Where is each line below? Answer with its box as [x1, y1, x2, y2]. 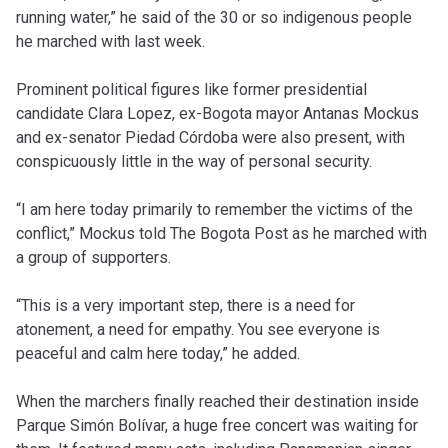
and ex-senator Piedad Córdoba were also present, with [16, 128, 405, 148]
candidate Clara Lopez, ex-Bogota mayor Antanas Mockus [16, 104, 419, 124]
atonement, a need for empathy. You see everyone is [16, 320, 380, 340]
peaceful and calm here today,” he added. [16, 344, 300, 364]
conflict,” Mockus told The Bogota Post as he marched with [16, 224, 427, 244]
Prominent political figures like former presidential [16, 80, 367, 100]
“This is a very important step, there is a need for [16, 296, 355, 316]
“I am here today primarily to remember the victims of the [16, 200, 413, 220]
